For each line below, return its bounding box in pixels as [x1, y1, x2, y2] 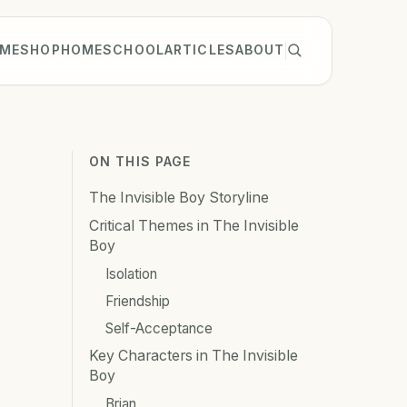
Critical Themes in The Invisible [89, 216, 299, 234]
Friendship [105, 292, 170, 310]
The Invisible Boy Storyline [89, 188, 269, 206]
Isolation [105, 264, 157, 283]
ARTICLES [164, 42, 235, 58]
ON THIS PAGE [89, 153, 192, 169]
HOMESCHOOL [60, 42, 164, 58]
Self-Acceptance [105, 319, 213, 337]
